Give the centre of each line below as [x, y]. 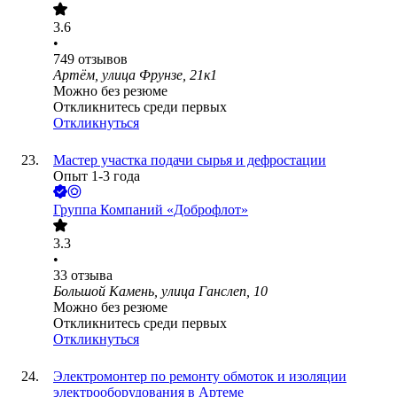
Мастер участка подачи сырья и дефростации [190, 160]
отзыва [92, 276]
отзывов [103, 59]
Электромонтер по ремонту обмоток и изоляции [200, 377]
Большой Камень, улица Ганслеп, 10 [160, 292]
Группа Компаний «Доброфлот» [151, 210]
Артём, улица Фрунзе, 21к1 [135, 75]
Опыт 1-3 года [97, 176]
